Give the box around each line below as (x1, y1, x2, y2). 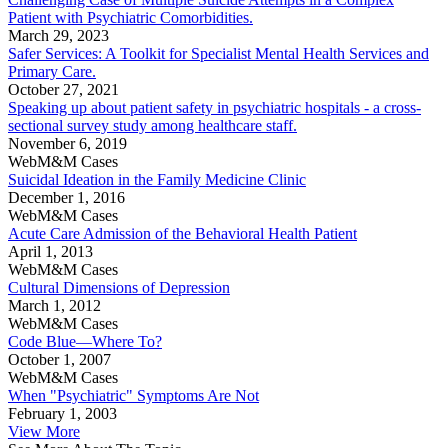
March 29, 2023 (8, 26, 109, 44)
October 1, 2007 (8, 350, 111, 368)
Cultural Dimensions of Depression (8, 278, 230, 296)
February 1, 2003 (8, 404, 117, 422)
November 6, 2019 (8, 134, 127, 152)
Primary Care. (8, 62, 96, 80)
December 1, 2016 (8, 188, 125, 206)
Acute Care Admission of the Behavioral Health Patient (8, 224, 357, 242)
